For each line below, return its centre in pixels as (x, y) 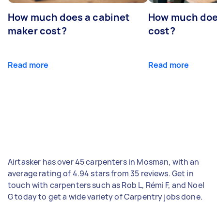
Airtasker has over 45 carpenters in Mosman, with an (104, 162)
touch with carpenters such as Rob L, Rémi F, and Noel (106, 185)
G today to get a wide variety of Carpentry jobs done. (105, 196)
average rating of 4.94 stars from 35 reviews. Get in (101, 173)
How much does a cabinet (69, 17)
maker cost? (37, 31)
